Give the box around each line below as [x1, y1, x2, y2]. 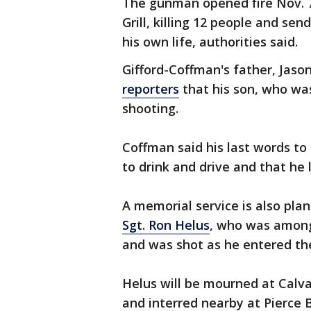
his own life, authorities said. [122, 33, 298, 50]
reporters [122, 81, 179, 97]
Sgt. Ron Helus [122, 217, 210, 233]
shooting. [122, 100, 178, 117]
